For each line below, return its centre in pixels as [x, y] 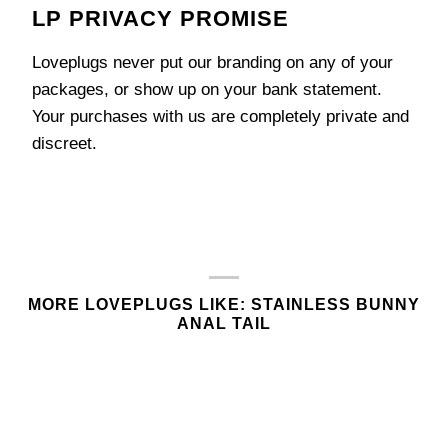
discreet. [64, 144]
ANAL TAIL [224, 324]
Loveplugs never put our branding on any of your [212, 63]
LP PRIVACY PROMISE [160, 19]
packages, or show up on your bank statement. [207, 90]
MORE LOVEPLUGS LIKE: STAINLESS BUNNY [224, 305]
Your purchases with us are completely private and [220, 117]
